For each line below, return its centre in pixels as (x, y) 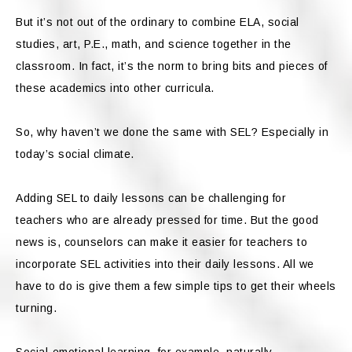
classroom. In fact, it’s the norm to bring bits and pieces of (172, 66)
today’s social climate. (75, 154)
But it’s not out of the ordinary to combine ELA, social (158, 22)
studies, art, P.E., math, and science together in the (154, 44)
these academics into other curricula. (115, 88)
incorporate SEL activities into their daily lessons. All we (165, 264)
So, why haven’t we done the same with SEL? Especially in (172, 132)
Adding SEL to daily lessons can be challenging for (151, 198)
